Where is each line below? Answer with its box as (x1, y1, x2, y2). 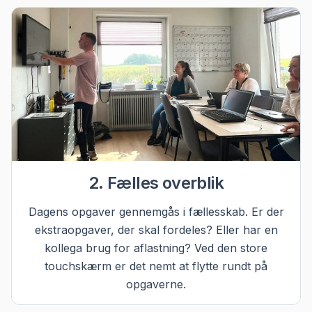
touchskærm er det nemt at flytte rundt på (45, 259, 267, 274)
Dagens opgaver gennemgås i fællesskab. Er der (28, 205, 284, 219)
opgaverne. (126, 277, 186, 292)
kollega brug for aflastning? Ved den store (45, 241, 267, 256)
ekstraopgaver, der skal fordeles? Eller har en (34, 223, 278, 237)
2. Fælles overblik (88, 173, 224, 194)
